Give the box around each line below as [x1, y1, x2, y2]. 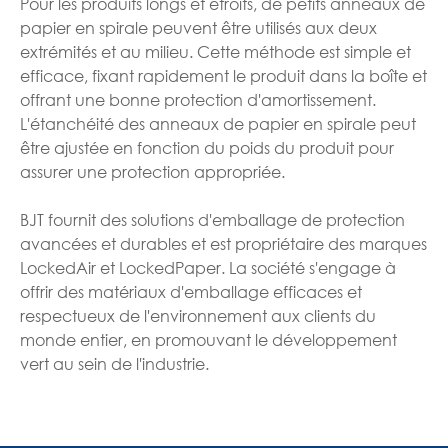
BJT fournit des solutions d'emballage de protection [20, 208, 405, 230]
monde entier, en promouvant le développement [20, 328, 397, 350]
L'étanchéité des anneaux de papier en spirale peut [20, 112, 416, 134]
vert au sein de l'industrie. [20, 352, 209, 374]
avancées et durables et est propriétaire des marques [20, 232, 427, 254]
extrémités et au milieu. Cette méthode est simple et [20, 40, 411, 62]
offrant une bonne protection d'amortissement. [20, 88, 376, 110]
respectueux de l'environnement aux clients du [20, 304, 376, 326]
